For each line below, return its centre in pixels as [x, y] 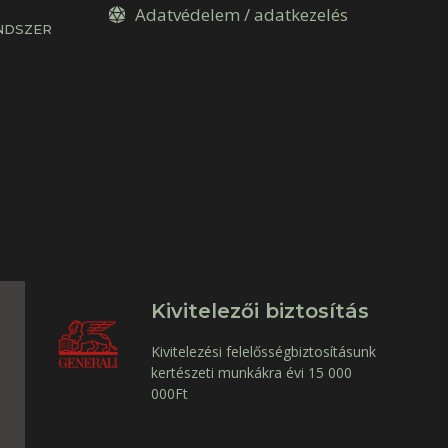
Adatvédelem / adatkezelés [242, 14]
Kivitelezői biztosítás [259, 310]
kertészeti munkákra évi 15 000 [251, 372]
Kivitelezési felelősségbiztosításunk [263, 351]
